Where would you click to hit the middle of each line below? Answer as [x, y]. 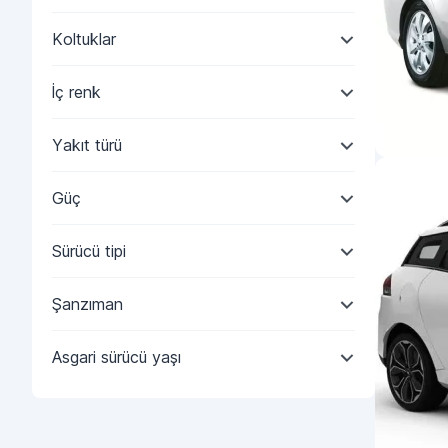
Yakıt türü [87, 145]
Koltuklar [84, 39]
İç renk [76, 92]
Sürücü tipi [89, 251]
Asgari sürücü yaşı [116, 357]
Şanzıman [87, 304]
